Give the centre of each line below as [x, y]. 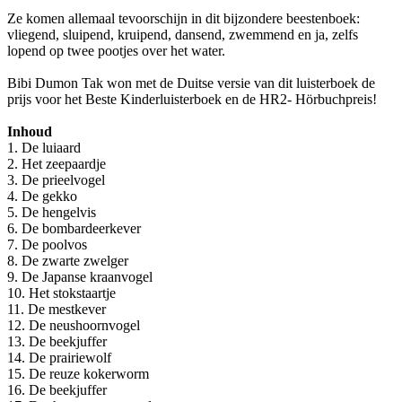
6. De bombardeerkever [74, 229]
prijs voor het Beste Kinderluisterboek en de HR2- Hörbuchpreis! [192, 100]
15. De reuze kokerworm [78, 374]
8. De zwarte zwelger [68, 261]
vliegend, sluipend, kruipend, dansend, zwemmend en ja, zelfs [183, 35]
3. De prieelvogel [56, 180]
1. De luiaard [44, 148]
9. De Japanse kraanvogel [80, 277]
